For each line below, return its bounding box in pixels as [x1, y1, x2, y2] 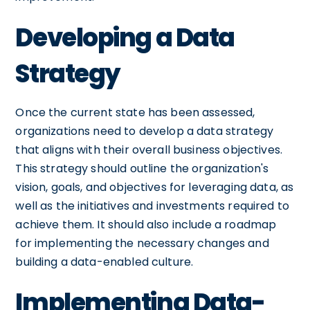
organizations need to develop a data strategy [15, 122, 274, 139]
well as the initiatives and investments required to [15, 197, 290, 214]
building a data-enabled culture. [15, 253, 194, 270]
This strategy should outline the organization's [15, 160, 269, 176]
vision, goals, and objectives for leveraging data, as [15, 179, 294, 195]
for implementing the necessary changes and [15, 235, 269, 251]
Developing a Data [15, 19, 235, 55]
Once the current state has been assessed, [15, 104, 255, 120]
